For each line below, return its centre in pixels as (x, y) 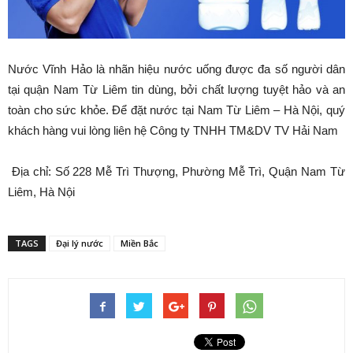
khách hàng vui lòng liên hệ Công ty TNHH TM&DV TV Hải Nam (173, 131)
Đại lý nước (80, 243)
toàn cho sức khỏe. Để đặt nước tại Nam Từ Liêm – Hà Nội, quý (176, 110)
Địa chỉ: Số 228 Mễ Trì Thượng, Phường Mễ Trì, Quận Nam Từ (176, 172)
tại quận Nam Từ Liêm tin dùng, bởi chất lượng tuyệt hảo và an (176, 90)
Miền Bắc (139, 243)
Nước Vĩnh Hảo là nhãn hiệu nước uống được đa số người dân (176, 69)
